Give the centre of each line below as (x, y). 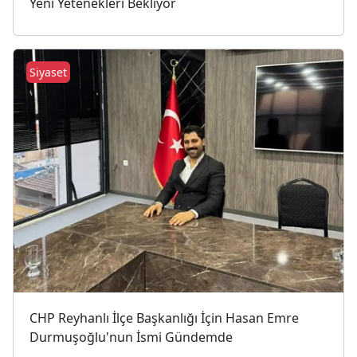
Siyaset (48, 73)
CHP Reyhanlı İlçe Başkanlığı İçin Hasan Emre (164, 318)
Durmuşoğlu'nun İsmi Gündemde (131, 337)
